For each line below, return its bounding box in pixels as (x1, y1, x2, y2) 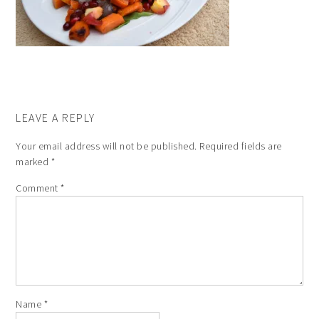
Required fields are (199, 140, 282, 152)
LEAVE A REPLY (16, 110, 95, 125)
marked (16, 155, 51, 168)
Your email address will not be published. (16, 140, 197, 152)
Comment (16, 182, 61, 194)
